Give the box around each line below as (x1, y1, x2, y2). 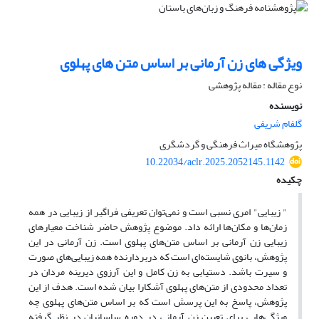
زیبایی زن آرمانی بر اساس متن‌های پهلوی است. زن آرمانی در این (28, 232, 287, 252)
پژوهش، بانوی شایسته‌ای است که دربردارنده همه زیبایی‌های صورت (28, 247, 287, 267)
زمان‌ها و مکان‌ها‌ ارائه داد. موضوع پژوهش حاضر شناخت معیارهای (28, 217, 287, 237)
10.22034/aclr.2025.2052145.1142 (145, 152, 285, 172)
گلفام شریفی (254, 114, 302, 134)
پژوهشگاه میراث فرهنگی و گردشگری (159, 135, 302, 155)
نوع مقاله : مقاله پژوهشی (209, 75, 302, 95)
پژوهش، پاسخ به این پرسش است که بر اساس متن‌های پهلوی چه (28, 292, 287, 312)
